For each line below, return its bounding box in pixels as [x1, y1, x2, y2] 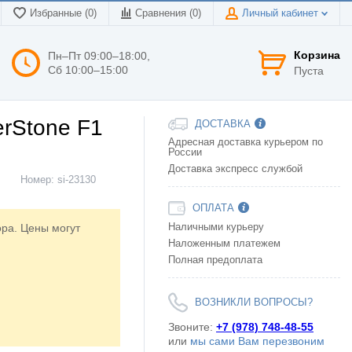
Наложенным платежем [168, 238, 280, 250]
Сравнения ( [135, 8, 192, 19]
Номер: [20, 174, 57, 185]
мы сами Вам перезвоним [190, 335, 324, 348]
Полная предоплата [168, 255, 262, 266]
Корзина [294, 49, 340, 61]
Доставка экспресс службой [168, 163, 302, 175]
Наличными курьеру [168, 222, 264, 233]
